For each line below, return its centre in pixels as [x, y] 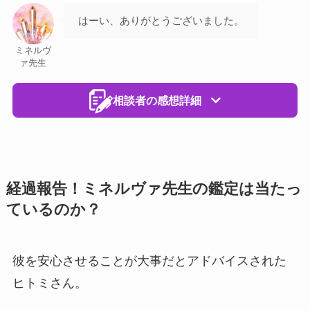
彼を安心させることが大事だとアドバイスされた [149, 261]
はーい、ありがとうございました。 [161, 20]
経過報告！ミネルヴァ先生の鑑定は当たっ [154, 189]
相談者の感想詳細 [157, 100]
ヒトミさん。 [49, 283]
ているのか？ [53, 209]
